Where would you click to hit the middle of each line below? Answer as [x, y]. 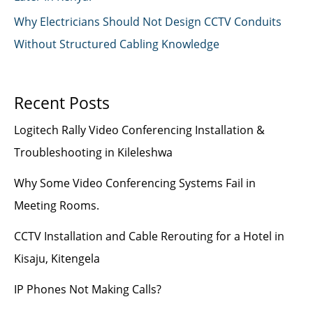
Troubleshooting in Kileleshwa [93, 152]
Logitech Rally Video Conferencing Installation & [139, 130]
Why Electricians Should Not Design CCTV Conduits [148, 22]
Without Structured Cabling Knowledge [117, 44]
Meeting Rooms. [57, 205]
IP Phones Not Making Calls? [88, 289]
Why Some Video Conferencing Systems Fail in [135, 183]
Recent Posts [62, 103]
